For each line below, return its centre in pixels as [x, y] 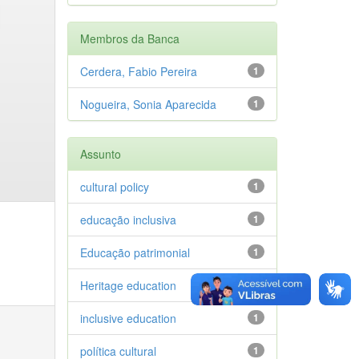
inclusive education [128, 318]
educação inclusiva [128, 219]
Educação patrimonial [135, 252]
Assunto [100, 153]
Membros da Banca [129, 38]
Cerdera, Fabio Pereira [138, 71]
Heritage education [128, 285]
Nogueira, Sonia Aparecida [148, 104]
